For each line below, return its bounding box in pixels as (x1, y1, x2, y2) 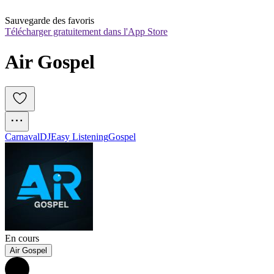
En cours (5, 233, 39, 244)
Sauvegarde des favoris (5, 15, 94, 26)
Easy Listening (51, 131, 108, 143)
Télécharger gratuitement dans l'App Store (5, 26, 168, 37)
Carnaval (5, 131, 40, 143)
